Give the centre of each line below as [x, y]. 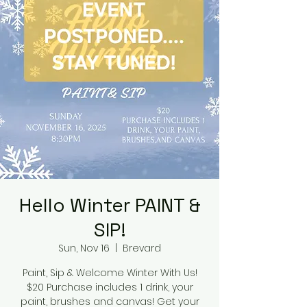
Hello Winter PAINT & [110, 205]
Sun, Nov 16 [84, 248]
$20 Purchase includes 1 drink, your [110, 287]
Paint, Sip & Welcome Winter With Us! [110, 273]
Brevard [142, 248]
